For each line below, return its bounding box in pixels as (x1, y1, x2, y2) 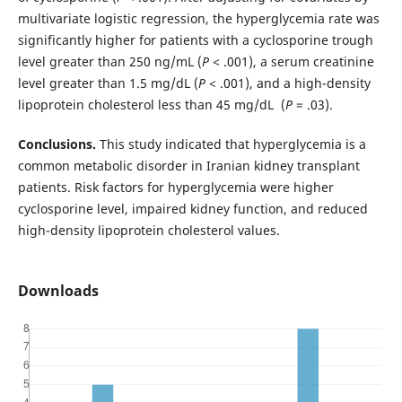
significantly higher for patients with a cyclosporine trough (17, 31, 373, 48)
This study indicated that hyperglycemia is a (95, 135, 366, 153)
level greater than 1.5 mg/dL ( (17, 74, 198, 92)
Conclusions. (17, 135, 96, 153)
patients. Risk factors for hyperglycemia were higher (17, 178, 334, 196)
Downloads (17, 281, 99, 301)
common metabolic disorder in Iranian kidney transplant (17, 156, 360, 174)
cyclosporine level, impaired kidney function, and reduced (17, 199, 368, 217)
